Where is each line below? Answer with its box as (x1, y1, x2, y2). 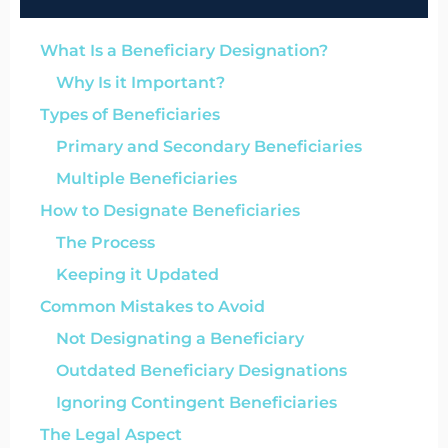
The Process (56, 232, 155, 252)
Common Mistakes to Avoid (40, 296, 265, 316)
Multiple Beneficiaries (56, 168, 237, 188)
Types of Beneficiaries (40, 104, 220, 124)
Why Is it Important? (56, 72, 225, 92)
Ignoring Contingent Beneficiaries (56, 392, 337, 412)
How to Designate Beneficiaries (40, 200, 300, 220)
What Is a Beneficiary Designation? (40, 40, 328, 60)
